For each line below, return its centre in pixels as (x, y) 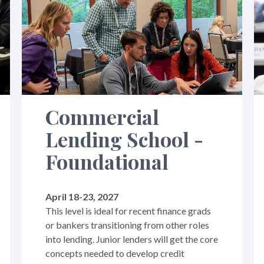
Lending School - (125, 139)
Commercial (103, 116)
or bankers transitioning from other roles (128, 225)
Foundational (107, 161)
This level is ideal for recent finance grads (128, 210)
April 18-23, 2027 (82, 196)
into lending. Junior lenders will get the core (132, 239)
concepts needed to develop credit (115, 253)
